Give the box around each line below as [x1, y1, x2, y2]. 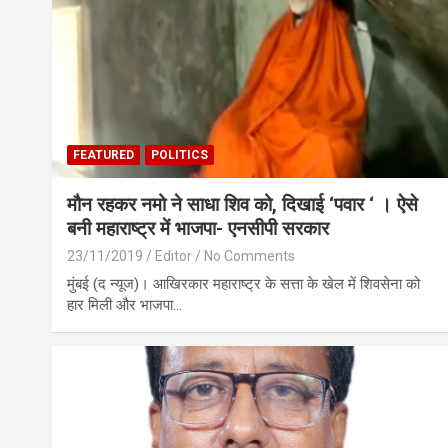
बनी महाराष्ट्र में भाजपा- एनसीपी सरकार [67, 216, 329, 240]
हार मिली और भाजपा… [67, 295, 182, 314]
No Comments [204, 247, 295, 264]
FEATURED [73, 147, 134, 162]
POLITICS [151, 147, 208, 162]
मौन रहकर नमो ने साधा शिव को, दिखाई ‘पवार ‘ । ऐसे [67, 192, 418, 216]
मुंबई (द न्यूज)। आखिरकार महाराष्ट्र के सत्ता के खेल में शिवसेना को [67, 274, 420, 293]
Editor [155, 247, 192, 264]
